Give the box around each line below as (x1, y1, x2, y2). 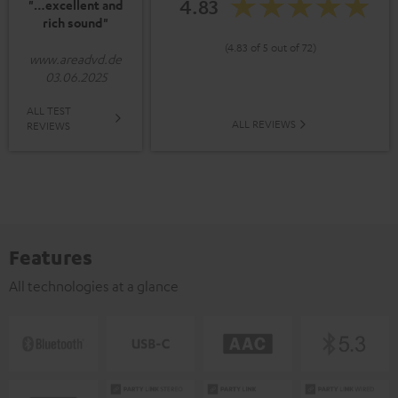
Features (9, 244, 92, 270)
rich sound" (43, 14, 108, 32)
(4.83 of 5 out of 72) (224, 40, 316, 55)
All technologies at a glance (9, 277, 179, 296)
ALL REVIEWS (231, 116, 296, 131)
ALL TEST (27, 103, 71, 118)
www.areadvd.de (29, 51, 122, 68)
